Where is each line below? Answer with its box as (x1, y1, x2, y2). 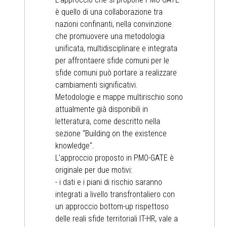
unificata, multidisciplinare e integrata (55, 44, 177, 54)
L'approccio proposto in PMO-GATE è (55, 153, 174, 163)
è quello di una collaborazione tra (55, 7, 163, 17)
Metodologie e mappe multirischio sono (55, 92, 183, 102)
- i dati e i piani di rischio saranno (55, 177, 162, 187)
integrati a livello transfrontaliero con (55, 190, 175, 200)
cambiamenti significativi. (55, 80, 138, 90)
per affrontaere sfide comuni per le (55, 56, 169, 66)
